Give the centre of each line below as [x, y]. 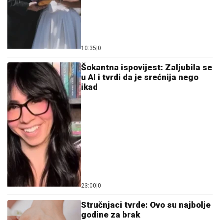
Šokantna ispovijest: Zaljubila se [147, 67]
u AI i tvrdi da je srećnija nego [140, 77]
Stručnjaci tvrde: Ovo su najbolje [146, 205]
